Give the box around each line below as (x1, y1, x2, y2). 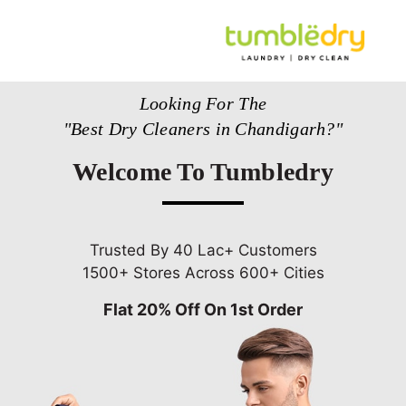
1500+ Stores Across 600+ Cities (82, 263, 324, 282)
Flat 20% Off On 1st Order (103, 299, 303, 319)
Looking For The (139, 92, 267, 113)
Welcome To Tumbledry (72, 157, 333, 186)
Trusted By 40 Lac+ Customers (89, 240, 317, 259)
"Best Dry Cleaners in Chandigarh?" (63, 118, 343, 139)
